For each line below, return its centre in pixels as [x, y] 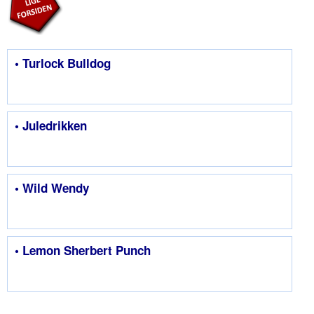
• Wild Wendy [52, 187]
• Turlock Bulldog [63, 63]
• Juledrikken [51, 125]
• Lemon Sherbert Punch [83, 250]
